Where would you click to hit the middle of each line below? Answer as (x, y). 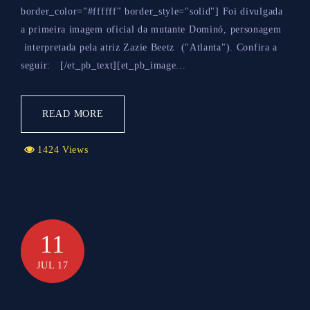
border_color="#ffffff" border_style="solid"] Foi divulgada (152, 12)
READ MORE (73, 114)
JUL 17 (53, 266)
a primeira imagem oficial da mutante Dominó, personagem (151, 30)
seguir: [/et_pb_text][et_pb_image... (103, 66)
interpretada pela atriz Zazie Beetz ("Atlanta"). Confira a (149, 48)
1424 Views (61, 150)
